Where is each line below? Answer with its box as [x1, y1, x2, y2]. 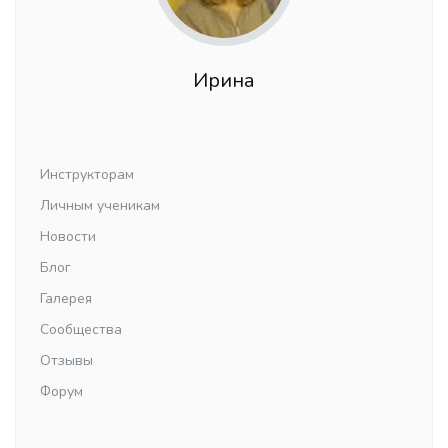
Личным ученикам [40, 196, 160, 216]
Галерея [40, 289, 92, 309]
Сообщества [40, 320, 122, 340]
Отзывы [40, 351, 93, 371]
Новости [40, 227, 96, 247]
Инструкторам [40, 165, 134, 185]
